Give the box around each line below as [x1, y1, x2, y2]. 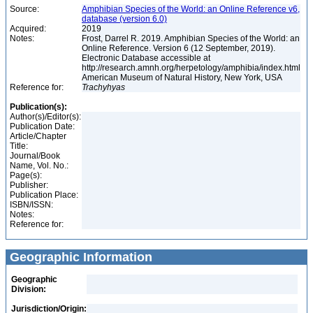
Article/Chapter [10, 131, 66, 141]
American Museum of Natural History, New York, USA [82, 73, 284, 82]
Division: [11, 284, 46, 294]
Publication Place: [10, 190, 78, 200]
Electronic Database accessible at [82, 53, 210, 63]
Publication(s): [10, 102, 67, 112]
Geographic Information [6, 250, 152, 264]
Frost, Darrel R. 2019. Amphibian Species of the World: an [82, 34, 300, 43]
